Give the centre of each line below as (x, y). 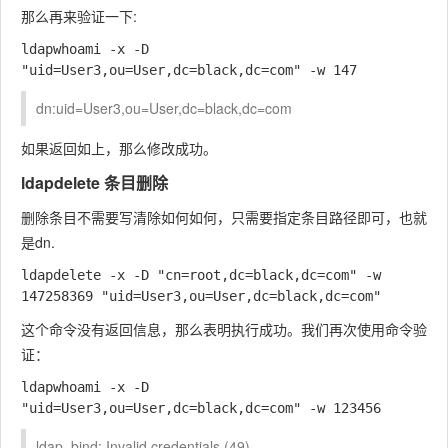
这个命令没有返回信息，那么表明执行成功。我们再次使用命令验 (224, 328)
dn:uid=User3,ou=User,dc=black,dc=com (164, 107)
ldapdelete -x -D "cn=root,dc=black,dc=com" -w (201, 274)
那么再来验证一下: (79, 15)
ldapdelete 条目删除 (94, 182)
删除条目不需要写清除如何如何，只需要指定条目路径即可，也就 (224, 216)
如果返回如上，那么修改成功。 (119, 147)
